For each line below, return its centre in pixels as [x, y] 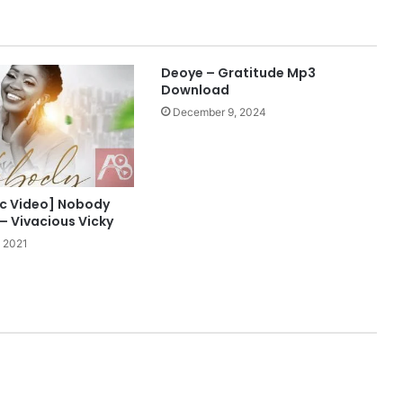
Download [195, 90]
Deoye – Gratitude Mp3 [238, 73]
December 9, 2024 [219, 112]
